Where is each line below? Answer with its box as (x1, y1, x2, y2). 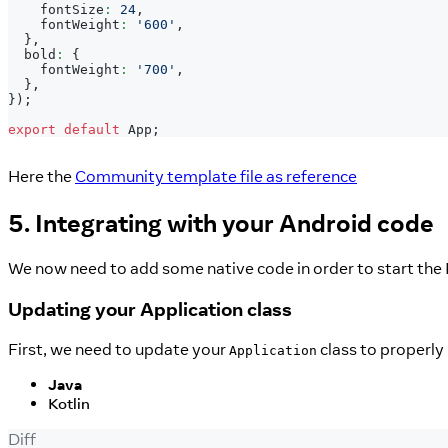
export (8, 121, 56, 137)
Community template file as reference (75, 166, 357, 187)
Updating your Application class (8, 296, 292, 321)
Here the (8, 166, 75, 187)
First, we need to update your (8, 339, 229, 360)
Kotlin (48, 394, 90, 414)
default (64, 121, 120, 137)
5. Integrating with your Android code (8, 207, 434, 239)
